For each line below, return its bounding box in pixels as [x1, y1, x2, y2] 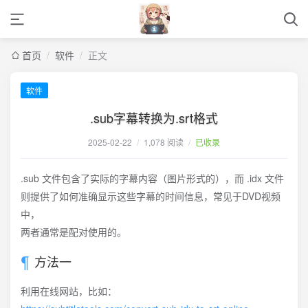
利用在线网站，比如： [21, 284, 117, 298]
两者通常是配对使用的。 [21, 225, 126, 239]
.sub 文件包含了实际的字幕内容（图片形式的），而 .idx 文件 [21, 171, 284, 185]
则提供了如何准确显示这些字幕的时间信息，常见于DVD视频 [21, 189, 280, 203]
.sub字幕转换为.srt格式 [90, 109, 218, 126]
